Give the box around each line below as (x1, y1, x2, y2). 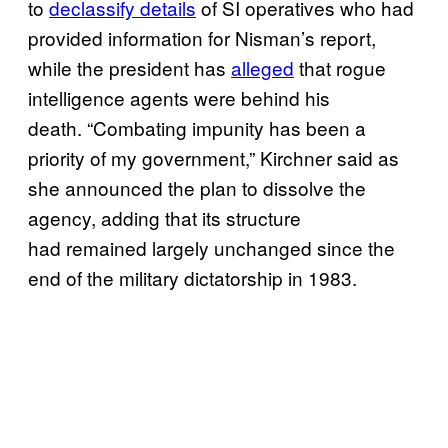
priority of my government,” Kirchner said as (28, 143, 399, 171)
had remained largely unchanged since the (28, 233, 395, 261)
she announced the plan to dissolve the (28, 173, 366, 201)
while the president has (28, 53, 231, 81)
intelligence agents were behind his (28, 83, 330, 111)
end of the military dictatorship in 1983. (28, 263, 357, 291)
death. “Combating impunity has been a (28, 113, 366, 141)
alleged (231, 53, 294, 81)
